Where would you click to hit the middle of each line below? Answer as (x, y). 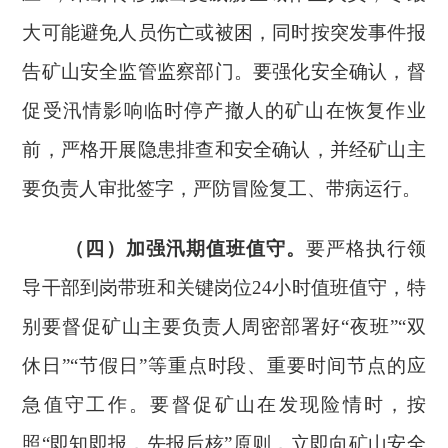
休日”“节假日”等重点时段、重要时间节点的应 (224, 365)
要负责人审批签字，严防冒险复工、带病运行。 (222, 188)
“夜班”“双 (383, 326)
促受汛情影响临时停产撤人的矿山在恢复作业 (224, 110)
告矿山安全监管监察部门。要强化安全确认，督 (224, 71)
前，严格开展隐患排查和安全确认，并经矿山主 (224, 149)
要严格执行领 (366, 248)
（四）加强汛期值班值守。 (186, 248)
